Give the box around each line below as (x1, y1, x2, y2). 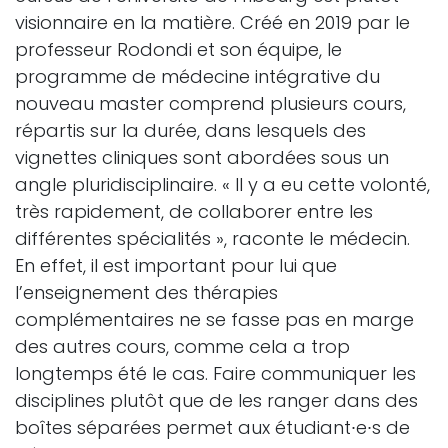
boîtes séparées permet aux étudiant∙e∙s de (15, 415, 410, 440)
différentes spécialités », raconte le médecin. (15, 226, 410, 251)
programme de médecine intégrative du (15, 64, 380, 89)
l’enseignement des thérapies (15, 280, 278, 305)
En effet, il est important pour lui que (15, 253, 337, 278)
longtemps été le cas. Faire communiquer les (15, 361, 416, 386)
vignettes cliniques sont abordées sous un (15, 145, 389, 170)
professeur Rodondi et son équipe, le (15, 37, 342, 62)
